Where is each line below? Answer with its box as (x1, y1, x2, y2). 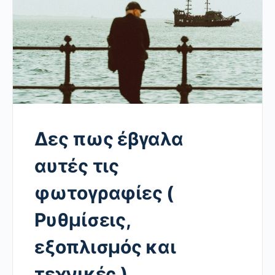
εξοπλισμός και (34, 236, 176, 258)
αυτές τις (34, 155, 119, 177)
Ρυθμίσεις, (34, 209, 131, 231)
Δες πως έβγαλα (34, 128, 184, 150)
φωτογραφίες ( (34, 182, 174, 204)
